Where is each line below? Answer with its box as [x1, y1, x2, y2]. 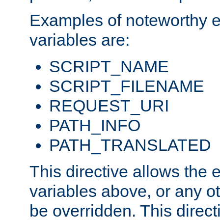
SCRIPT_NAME [49, 57, 169, 76]
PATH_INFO [49, 116, 140, 135]
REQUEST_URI [49, 96, 169, 115]
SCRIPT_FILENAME [49, 77, 204, 96]
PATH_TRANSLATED [49, 136, 211, 155]
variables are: [29, 30, 130, 50]
